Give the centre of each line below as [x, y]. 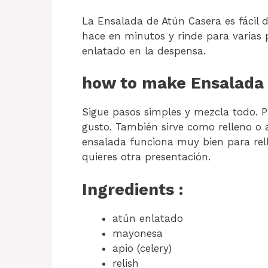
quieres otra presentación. [146, 157]
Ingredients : [133, 189]
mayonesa [138, 233]
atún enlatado [148, 218]
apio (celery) [142, 248]
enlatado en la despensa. [144, 51]
